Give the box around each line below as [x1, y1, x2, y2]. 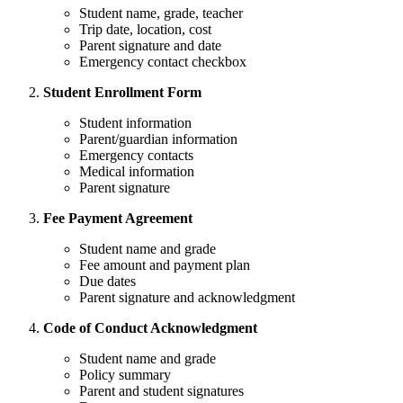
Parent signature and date [79, 37, 221, 53]
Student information [79, 114, 192, 130]
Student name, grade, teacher [79, 4, 243, 21]
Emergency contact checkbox [79, 53, 246, 69]
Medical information [79, 163, 194, 179]
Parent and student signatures [79, 382, 244, 399]
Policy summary [79, 366, 171, 382]
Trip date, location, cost [79, 21, 211, 37]
